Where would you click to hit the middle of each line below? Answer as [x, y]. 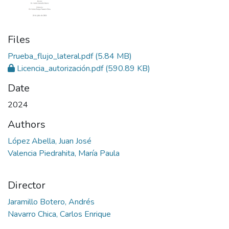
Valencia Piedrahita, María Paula [64, 153]
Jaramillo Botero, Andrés [51, 202]
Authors [27, 124]
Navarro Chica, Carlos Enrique [59, 214]
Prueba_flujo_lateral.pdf [50, 56]
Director [27, 185]
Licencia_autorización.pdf [60, 68]
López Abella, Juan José [50, 141]
